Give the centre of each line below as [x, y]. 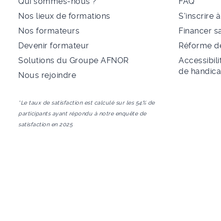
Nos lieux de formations [64, 16]
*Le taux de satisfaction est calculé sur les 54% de [87, 103]
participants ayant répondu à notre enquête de [82, 114]
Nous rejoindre [47, 75]
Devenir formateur [54, 46]
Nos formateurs [49, 31]
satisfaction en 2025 [45, 125]
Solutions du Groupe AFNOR [74, 61]
